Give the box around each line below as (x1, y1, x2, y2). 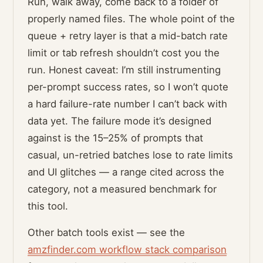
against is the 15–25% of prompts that (28, 132, 204, 144)
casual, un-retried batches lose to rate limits (28, 149, 234, 161)
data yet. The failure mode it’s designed (28, 115, 212, 127)
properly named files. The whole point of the (28, 13, 235, 25)
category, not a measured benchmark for (28, 183, 217, 195)
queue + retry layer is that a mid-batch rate (28, 30, 228, 42)
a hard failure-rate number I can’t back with (28, 98, 228, 110)
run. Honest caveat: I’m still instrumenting (28, 64, 221, 76)
